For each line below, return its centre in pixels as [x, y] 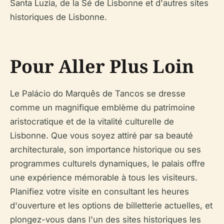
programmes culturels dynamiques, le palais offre [107, 163]
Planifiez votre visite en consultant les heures [99, 191]
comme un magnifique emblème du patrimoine [102, 107]
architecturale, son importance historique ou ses [105, 149]
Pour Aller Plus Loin [102, 66]
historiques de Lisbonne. [58, 17]
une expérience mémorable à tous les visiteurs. [104, 177]
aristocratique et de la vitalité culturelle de [92, 121]
